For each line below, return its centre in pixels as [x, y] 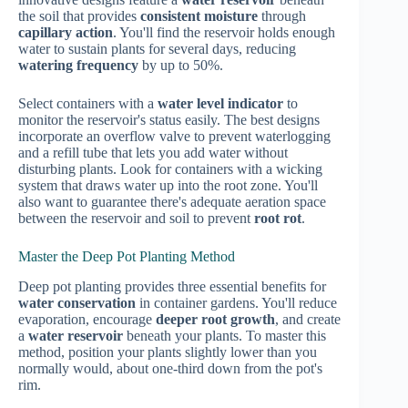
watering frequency [78, 66]
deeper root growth [215, 319]
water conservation [77, 302]
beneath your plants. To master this [224, 335]
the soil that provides [79, 16]
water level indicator [220, 104]
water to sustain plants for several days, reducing [157, 49]
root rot [278, 219]
